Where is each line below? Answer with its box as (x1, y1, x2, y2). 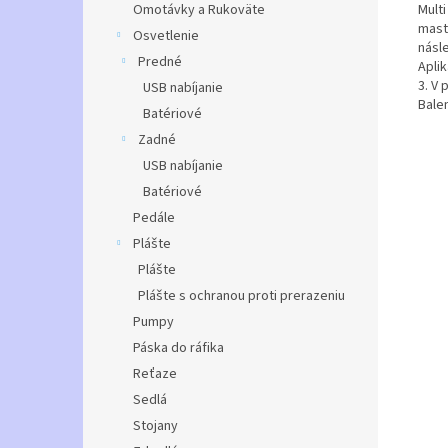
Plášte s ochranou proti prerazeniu (138, 286, 345, 306)
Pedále (133, 208, 175, 228)
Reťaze (133, 364, 177, 384)
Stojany (133, 416, 178, 436)
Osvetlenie (133, 26, 199, 46)
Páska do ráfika (133, 338, 224, 358)
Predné (138, 52, 182, 72)
